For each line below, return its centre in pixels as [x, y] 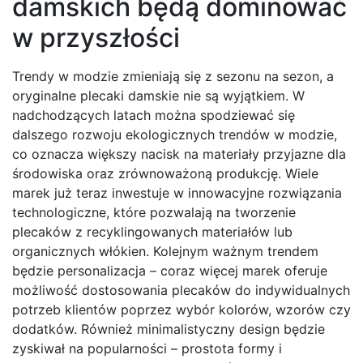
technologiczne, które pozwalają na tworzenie [154, 213]
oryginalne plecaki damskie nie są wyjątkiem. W [158, 96]
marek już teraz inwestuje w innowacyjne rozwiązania [177, 193]
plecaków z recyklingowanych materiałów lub [152, 232]
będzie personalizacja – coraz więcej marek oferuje [170, 271]
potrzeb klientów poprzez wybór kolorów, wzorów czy [181, 310]
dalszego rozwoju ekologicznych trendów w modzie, [175, 135]
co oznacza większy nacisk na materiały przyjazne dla [179, 154]
